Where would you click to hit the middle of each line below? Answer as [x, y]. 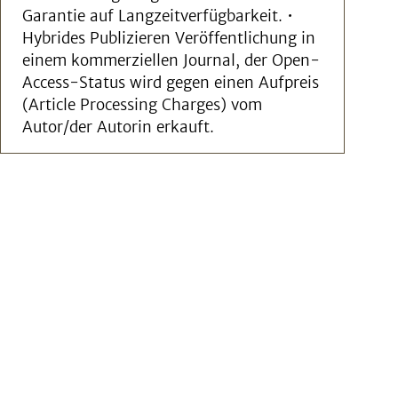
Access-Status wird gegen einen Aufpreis [171, 83]
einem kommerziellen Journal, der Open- [171, 60]
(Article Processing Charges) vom [142, 105]
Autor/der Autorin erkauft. [118, 127]
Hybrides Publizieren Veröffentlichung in [169, 38]
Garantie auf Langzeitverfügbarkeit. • [158, 16]
